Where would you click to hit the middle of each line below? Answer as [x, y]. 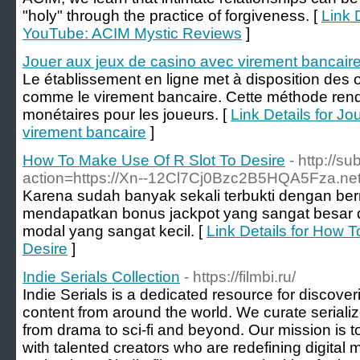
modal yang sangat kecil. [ [115, 231]
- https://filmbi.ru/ [240, 277]
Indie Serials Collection [101, 277]
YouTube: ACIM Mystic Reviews [132, 33]
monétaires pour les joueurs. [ [127, 115]
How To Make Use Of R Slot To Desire [154, 160]
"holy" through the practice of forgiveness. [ [172, 16]
